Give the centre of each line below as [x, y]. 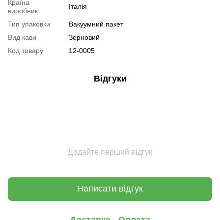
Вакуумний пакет [96, 24]
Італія [78, 6]
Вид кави [22, 37]
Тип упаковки [29, 24]
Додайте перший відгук [110, 152]
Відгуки [110, 78]
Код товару [26, 50]
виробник [23, 11]
